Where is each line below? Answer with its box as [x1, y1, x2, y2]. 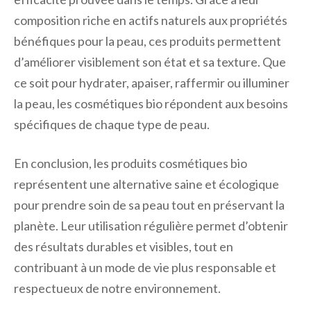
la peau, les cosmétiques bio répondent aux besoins [14, 96, 288, 112]
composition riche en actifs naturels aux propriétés [14, 12, 287, 28]
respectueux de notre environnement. [14, 280, 221, 296]
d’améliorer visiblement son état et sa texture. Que [14, 54, 286, 70]
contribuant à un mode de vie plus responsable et [14, 260, 276, 276]
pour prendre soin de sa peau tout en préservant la [14, 197, 285, 213]
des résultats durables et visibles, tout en [14, 239, 233, 255]
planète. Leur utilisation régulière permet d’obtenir [14, 218, 288, 234]
